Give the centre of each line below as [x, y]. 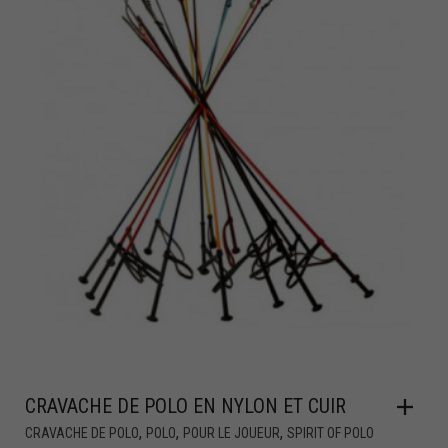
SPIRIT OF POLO [330, 433]
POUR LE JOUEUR [231, 433]
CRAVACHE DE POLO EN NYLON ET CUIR [185, 406]
